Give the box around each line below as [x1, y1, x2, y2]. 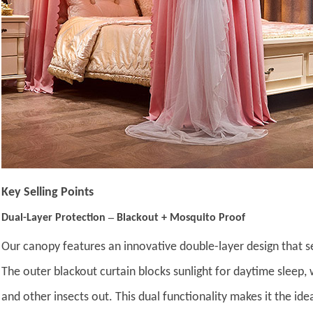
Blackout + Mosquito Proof [117, 212, 246, 224]
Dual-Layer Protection [1, 212, 109, 224]
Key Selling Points [1, 186, 94, 200]
